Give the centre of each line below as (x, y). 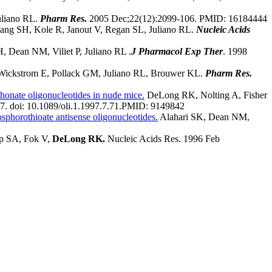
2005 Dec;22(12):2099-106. (143, 19)
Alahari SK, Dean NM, (205, 117)
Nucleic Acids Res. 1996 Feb (164, 139)
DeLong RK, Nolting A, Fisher (207, 95)
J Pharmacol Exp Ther (177, 52)
